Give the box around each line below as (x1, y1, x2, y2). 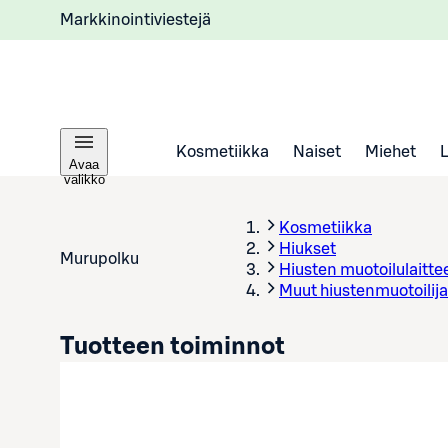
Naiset (293, 143, 341, 160)
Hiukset (279, 241, 336, 257)
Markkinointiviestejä (60, 11, 211, 28)
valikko (63, 172, 105, 187)
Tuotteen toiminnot (60, 335, 285, 359)
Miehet (365, 143, 416, 160)
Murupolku (60, 250, 139, 267)
